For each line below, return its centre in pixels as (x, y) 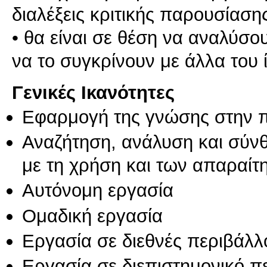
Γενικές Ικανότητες (93, 92)
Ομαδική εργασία (92, 215)
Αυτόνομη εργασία (98, 190)
